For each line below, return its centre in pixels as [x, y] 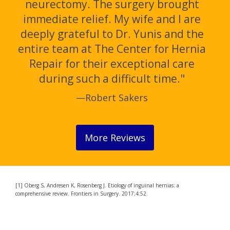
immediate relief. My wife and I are [112, 19]
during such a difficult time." [112, 78]
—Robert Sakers [112, 97]
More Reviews [115, 137]
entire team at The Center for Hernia [112, 49]
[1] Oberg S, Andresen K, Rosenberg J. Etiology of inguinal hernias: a [97, 185]
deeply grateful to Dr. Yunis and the [112, 34]
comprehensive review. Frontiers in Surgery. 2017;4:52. [82, 193]
